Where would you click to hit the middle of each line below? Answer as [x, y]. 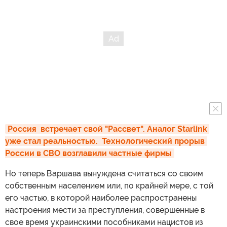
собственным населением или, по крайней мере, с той [109, 186]
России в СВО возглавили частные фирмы [88, 153]
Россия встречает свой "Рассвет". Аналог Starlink [107, 129]
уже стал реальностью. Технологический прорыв [105, 141]
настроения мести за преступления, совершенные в [105, 210]
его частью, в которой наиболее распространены [101, 198]
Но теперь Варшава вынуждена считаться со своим [104, 174]
